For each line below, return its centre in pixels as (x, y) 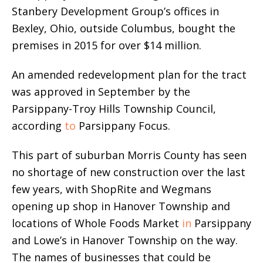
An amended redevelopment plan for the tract (129, 75)
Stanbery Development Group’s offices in (115, 11)
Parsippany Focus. (123, 126)
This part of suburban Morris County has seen (129, 155)
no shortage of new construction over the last (129, 172)
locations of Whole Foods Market (97, 223)
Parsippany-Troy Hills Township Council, (114, 109)
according (38, 126)
